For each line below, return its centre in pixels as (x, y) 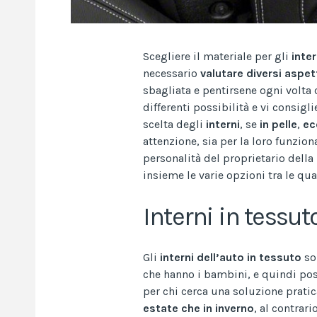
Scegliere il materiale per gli (217, 56)
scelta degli (174, 124)
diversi (264, 73)
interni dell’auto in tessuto (231, 257)
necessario (172, 73)
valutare (222, 73)
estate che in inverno (198, 308)
